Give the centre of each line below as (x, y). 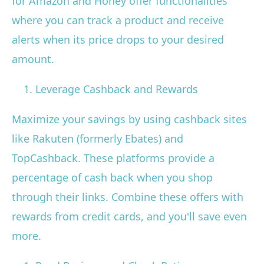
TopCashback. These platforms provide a (113, 158)
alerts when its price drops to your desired (118, 40)
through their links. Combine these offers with (128, 197)
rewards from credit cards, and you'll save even (129, 217)
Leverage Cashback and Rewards (117, 89)
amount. (33, 59)
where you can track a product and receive (118, 20)
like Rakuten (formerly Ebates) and (98, 139)
